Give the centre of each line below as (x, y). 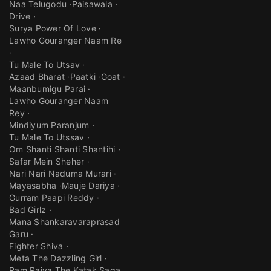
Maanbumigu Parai (47, 89)
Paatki (83, 77)
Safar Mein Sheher (47, 162)
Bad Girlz (28, 210)
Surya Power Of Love (53, 28)
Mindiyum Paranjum (49, 125)
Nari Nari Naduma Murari (60, 174)
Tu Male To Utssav (47, 137)
